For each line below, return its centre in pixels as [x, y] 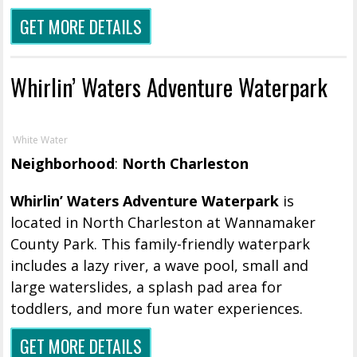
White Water [41, 140]
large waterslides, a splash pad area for [147, 287]
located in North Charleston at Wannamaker [163, 223]
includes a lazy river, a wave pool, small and [160, 266]
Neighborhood [63, 164]
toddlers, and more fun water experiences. [157, 309]
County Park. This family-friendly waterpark [161, 244]
